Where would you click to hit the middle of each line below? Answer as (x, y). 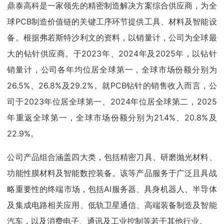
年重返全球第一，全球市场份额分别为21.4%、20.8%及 (112, 117)
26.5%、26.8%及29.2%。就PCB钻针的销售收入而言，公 (112, 85)
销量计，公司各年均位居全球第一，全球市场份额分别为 (112, 69)
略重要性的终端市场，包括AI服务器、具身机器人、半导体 (112, 189)
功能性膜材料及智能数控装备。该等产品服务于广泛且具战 (112, 173)
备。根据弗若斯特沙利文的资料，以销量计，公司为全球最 (112, 37)
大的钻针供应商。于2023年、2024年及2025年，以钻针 (112, 53)
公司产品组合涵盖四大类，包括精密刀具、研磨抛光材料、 (112, 157)
